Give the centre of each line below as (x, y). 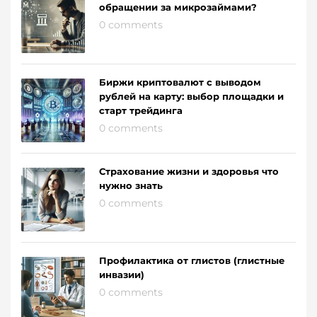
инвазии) (122, 275)
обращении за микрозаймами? (178, 7)
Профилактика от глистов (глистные (192, 261)
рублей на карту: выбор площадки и (191, 97)
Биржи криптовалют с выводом (180, 82)
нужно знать (131, 186)
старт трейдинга (141, 111)
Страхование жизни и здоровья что (189, 172)
